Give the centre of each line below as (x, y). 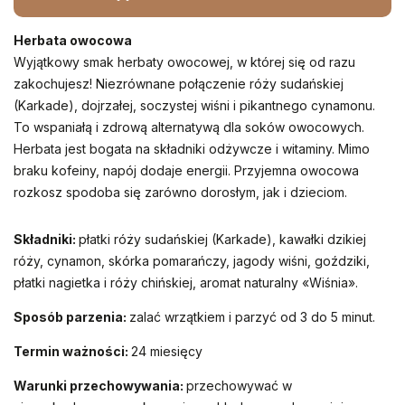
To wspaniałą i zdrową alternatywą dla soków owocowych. (191, 127)
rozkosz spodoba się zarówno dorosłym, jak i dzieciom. (182, 192)
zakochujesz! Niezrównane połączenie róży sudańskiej (180, 84)
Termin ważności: (72, 351)
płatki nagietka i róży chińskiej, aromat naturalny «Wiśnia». (186, 283)
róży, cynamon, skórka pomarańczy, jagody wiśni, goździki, (192, 261)
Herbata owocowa (73, 40)
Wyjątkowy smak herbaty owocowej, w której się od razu (186, 62)
